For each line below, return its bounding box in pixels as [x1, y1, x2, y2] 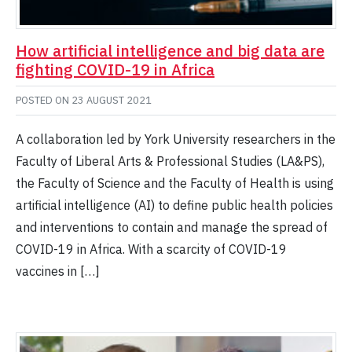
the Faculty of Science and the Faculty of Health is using [16, 175, 334, 192]
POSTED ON [16, 93, 71, 108]
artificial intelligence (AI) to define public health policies [16, 197, 333, 214]
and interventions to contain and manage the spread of [16, 219, 328, 236]
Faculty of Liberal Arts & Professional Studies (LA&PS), [16, 153, 324, 170]
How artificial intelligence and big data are [16, 40, 324, 62]
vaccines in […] [16, 263, 100, 280]
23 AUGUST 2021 [71, 93, 152, 108]
